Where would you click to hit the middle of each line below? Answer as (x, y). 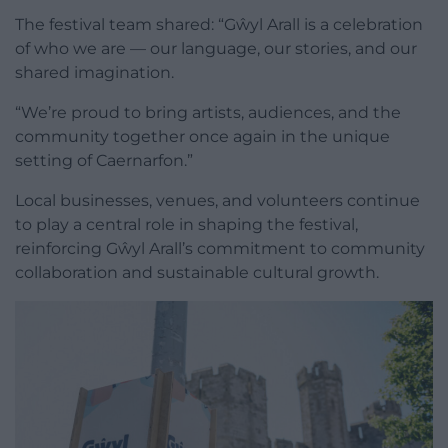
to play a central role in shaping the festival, (186, 224)
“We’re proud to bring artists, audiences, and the (208, 112)
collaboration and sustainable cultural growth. (197, 272)
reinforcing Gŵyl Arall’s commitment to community (220, 248)
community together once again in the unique (202, 136)
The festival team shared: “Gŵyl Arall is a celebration (219, 24)
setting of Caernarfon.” (104, 160)
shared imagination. (94, 72)
